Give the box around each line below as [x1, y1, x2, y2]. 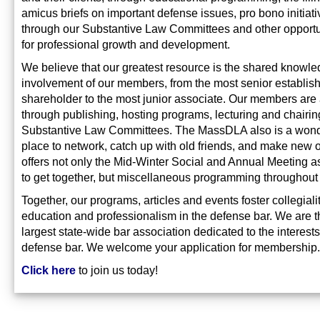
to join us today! [76, 264, 158, 276]
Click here [21, 264, 76, 276]
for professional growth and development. [21, 39, 230, 51]
